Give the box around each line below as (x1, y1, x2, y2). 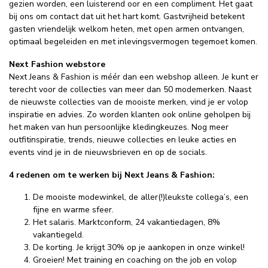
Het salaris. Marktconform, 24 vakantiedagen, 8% (33, 217, 220, 229)
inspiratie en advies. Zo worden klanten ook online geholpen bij (9, 108, 251, 120)
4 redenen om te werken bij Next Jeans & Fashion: (9, 169, 215, 181)
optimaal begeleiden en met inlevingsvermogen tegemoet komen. (9, 35, 257, 47)
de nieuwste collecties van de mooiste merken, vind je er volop (9, 96, 248, 108)
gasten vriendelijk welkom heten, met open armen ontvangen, (9, 23, 244, 35)
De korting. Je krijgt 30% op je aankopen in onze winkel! (33, 242, 245, 254)
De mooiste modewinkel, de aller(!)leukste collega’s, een (33, 191, 248, 203)
